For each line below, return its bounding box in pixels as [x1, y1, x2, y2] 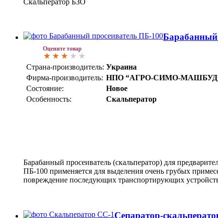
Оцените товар [43, 45, 82, 53]
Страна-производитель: [26, 63, 104, 72]
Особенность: [26, 95, 72, 104]
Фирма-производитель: [26, 73, 103, 82]
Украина [106, 63, 137, 72]
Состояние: [26, 84, 64, 93]
